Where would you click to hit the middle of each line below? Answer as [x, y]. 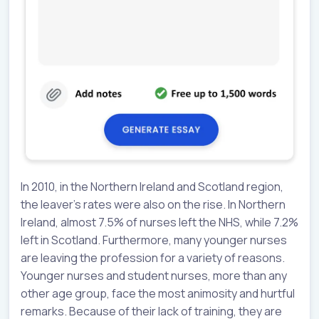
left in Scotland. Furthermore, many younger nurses [154, 240]
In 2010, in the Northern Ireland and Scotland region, [152, 187]
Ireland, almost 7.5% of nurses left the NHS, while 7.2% [159, 223]
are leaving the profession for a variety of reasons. [153, 258]
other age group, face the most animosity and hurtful [158, 294]
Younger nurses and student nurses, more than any [154, 276]
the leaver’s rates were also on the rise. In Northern [153, 205]
